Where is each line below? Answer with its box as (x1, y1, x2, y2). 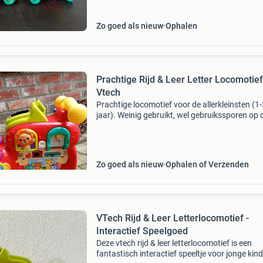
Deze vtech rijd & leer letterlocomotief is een (96, 238, 252, 248)
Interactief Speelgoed (96, 225, 188, 237)
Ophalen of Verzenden (165, 160, 249, 169)
